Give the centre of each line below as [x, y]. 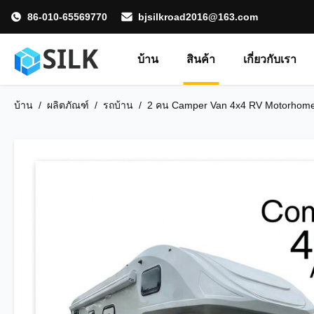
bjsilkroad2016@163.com [198, 17]
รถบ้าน [118, 105]
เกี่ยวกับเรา [270, 59]
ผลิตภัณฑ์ [68, 105]
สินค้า [201, 59]
